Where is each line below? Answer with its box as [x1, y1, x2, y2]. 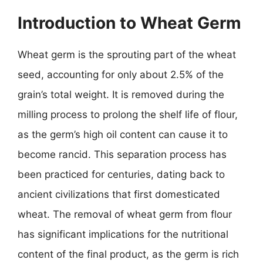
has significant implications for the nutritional [18, 228, 228, 240]
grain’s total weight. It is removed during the [18, 89, 224, 100]
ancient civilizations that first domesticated [18, 188, 220, 200]
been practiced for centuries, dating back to [18, 168, 225, 180]
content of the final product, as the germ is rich [18, 248, 239, 260]
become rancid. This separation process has [18, 149, 227, 160]
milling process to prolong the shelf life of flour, [18, 109, 238, 120]
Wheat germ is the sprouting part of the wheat [18, 49, 236, 60]
